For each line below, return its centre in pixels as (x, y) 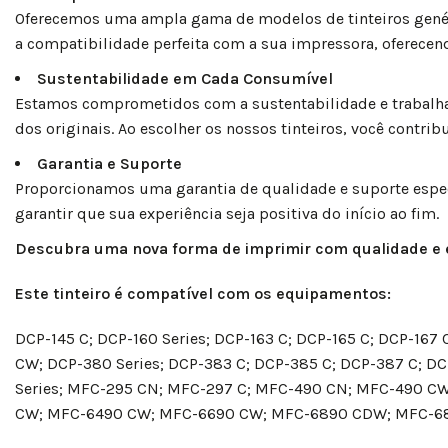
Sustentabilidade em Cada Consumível (185, 78)
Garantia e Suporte (109, 163)
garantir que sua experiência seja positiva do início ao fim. (227, 213)
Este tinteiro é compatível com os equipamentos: (203, 293)
